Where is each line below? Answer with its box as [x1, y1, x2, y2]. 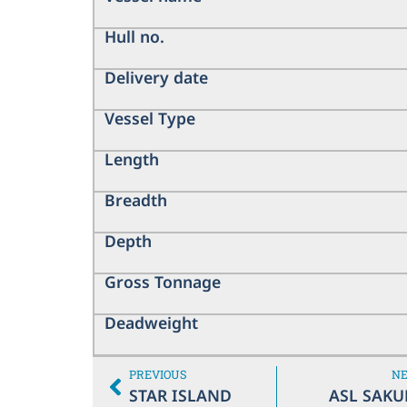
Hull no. [104, 25, 164, 47]
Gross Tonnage [104, 270, 221, 293]
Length [104, 147, 159, 170]
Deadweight [104, 311, 198, 333]
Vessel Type [104, 106, 195, 129]
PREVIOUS [129, 367, 187, 382]
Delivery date [104, 65, 208, 88]
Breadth [104, 188, 167, 211]
